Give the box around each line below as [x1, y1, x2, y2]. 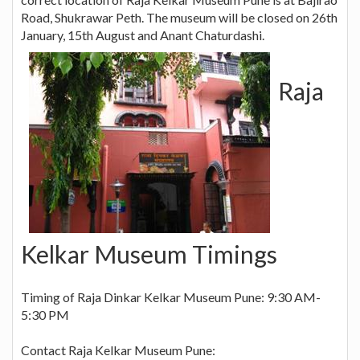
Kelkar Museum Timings [21, 239, 277, 268]
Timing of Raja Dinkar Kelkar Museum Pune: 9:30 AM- [21, 288, 321, 305]
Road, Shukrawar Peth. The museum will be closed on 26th [21, 9, 337, 25]
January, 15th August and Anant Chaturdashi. [21, 27, 264, 43]
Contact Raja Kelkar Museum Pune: [21, 342, 215, 358]
